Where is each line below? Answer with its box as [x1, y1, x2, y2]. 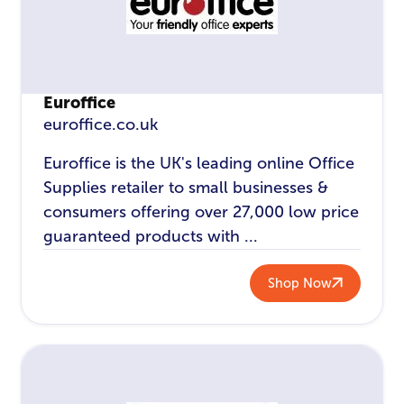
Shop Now [267, 275, 332, 290]
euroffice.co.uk [43, 115, 159, 134]
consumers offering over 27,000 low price [43, 203, 360, 222]
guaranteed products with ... [43, 227, 259, 246]
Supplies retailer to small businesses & [43, 179, 329, 197]
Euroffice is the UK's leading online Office [43, 154, 355, 173]
